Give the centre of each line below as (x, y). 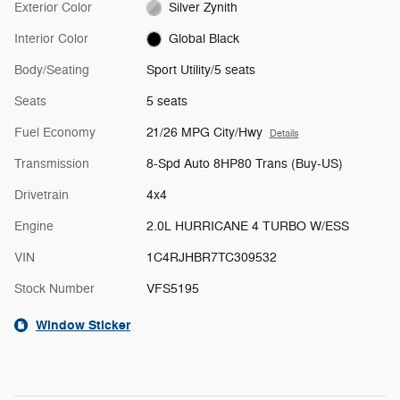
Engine (34, 226)
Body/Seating (52, 70)
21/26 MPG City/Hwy (204, 132)
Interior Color (51, 38)
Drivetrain (42, 195)
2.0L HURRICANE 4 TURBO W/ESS (247, 226)
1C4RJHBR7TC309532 (211, 257)
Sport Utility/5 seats (200, 70)
